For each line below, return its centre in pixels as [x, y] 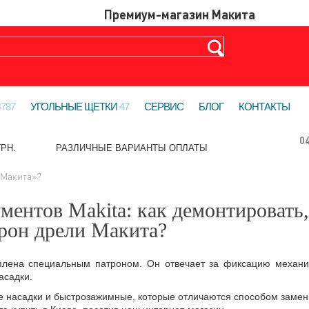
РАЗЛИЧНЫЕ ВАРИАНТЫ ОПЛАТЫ [132, 148]
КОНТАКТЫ [264, 107]
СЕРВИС [164, 107]
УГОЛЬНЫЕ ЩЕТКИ [75, 107]
